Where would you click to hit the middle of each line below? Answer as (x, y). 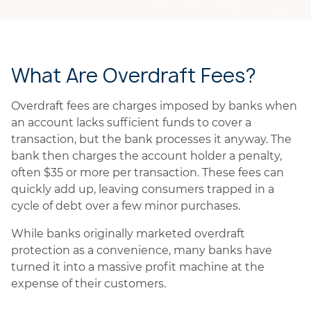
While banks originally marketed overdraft (128, 234)
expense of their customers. (89, 284)
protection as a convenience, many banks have (142, 250)
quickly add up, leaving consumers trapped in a (143, 189)
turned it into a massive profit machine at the (138, 267)
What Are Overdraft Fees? (134, 75)
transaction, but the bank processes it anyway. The (151, 139)
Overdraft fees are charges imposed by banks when (154, 106)
